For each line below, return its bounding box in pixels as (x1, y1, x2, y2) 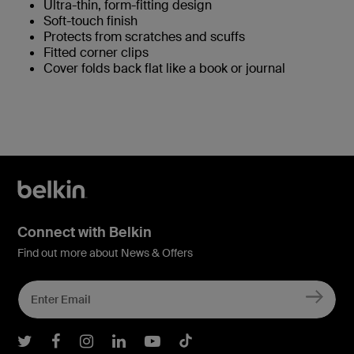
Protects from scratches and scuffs (43, 28, 245, 45)
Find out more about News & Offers (17, 245, 193, 260)
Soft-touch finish (43, 12, 137, 29)
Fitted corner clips (43, 43, 149, 61)
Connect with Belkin (17, 222, 152, 242)
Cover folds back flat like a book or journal (43, 59, 285, 77)
